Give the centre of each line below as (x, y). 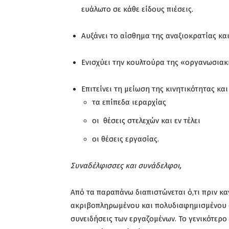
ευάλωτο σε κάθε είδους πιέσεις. (137, 9)
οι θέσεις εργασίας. (125, 139)
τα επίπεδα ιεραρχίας (129, 102)
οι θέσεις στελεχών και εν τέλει (146, 121)
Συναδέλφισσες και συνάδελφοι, (126, 166)
